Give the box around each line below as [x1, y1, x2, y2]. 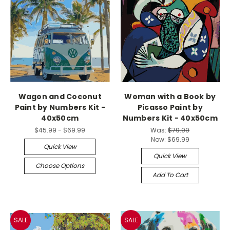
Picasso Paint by [137, 102, 203, 113]
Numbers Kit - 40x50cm [122, 113, 218, 124]
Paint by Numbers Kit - [14, 102, 105, 113]
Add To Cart [152, 170, 188, 179]
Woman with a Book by [124, 91, 216, 102]
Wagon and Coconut [18, 91, 102, 102]
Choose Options [35, 161, 85, 170]
